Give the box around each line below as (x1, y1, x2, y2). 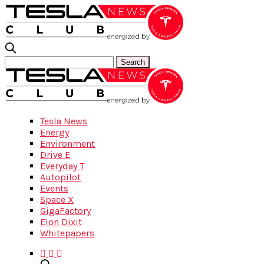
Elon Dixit (40, 216, 82, 227)
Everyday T (40, 160, 84, 171)
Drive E (40, 149, 70, 160)
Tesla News (40, 115, 87, 127)
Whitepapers (40, 227, 94, 239)
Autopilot (40, 171, 81, 183)
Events (40, 183, 68, 194)
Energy (40, 127, 69, 138)
